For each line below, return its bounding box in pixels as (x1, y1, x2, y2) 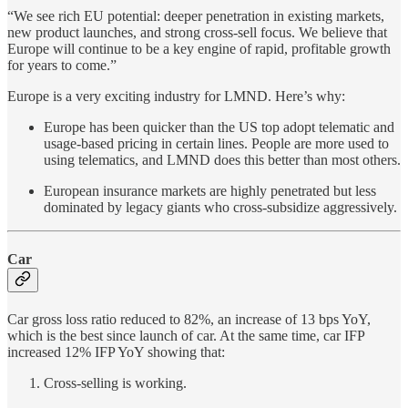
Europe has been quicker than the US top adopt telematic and (44, 118, 394, 135)
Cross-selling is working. (44, 375, 187, 392)
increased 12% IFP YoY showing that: (7, 344, 225, 361)
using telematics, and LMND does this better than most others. (44, 151, 401, 168)
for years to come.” (7, 56, 117, 73)
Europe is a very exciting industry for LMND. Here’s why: (7, 87, 345, 104)
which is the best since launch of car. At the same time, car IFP (7, 328, 364, 344)
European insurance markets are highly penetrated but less (44, 182, 376, 199)
